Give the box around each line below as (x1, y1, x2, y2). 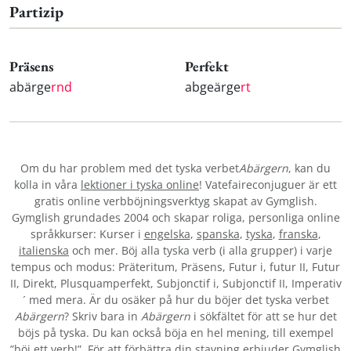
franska (278, 226, 318, 242)
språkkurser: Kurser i (30, 226, 144, 242)
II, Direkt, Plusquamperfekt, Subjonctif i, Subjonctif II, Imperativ (9, 276, 342, 291)
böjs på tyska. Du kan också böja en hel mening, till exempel (17, 325, 334, 341)
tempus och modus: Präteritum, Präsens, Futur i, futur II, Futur (11, 259, 340, 275)
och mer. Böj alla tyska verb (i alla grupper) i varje (69, 243, 332, 259)
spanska (196, 226, 240, 242)
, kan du (288, 161, 331, 176)
